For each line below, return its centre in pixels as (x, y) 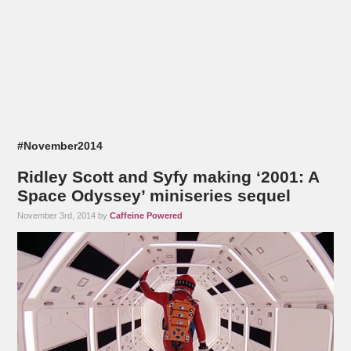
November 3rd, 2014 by (64, 216)
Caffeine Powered (147, 216)
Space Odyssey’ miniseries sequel (154, 196)
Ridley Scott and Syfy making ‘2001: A (168, 177)
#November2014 (60, 147)
